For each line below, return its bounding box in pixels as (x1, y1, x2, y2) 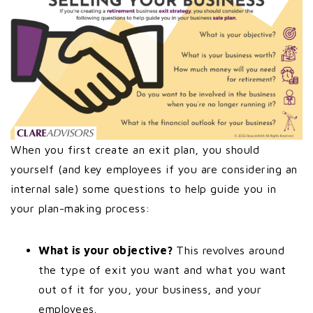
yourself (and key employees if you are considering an (10, 163, 298, 175)
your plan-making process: (10, 202, 154, 214)
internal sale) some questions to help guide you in (10, 182, 276, 195)
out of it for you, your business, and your (38, 283, 261, 296)
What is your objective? (38, 244, 176, 256)
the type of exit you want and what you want (38, 263, 286, 276)
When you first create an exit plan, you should (10, 143, 259, 156)
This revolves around (176, 244, 284, 256)
